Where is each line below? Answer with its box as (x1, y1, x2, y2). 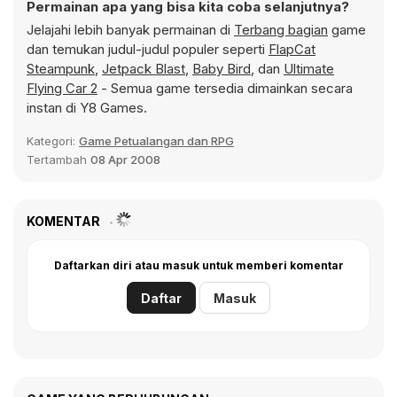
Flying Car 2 (27, 80, 97, 97)
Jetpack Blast (102, 60, 185, 77)
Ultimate (284, 60, 334, 77)
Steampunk (27, 60, 95, 77)
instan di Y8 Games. (27, 99, 147, 116)
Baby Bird (192, 60, 251, 77)
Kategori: (27, 134, 79, 148)
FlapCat (269, 41, 315, 58)
